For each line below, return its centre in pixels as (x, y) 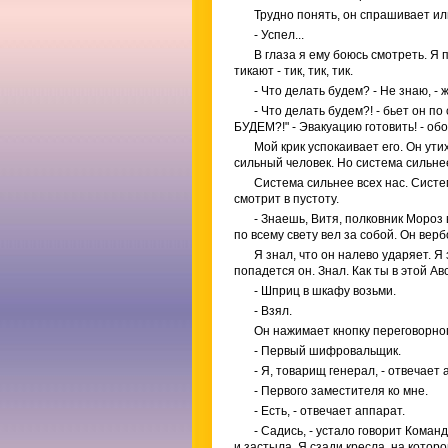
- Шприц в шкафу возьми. (325, 291)
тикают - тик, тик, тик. (293, 71)
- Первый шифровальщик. (327, 351)
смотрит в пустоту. (286, 199)
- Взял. (273, 311)
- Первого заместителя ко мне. (341, 391)
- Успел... (279, 35)
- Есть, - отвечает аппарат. (329, 411)
